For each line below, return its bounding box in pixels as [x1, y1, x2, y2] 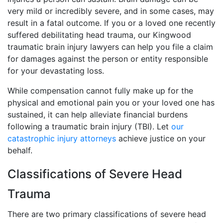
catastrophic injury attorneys [7, 133, 116, 143]
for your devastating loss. [7, 66, 104, 76]
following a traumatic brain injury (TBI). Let [7, 121, 171, 131]
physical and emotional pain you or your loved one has [7, 98, 215, 108]
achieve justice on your [116, 133, 206, 143]
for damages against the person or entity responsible [7, 54, 208, 64]
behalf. [7, 145, 32, 155]
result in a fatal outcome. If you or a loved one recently [7, 18, 216, 28]
